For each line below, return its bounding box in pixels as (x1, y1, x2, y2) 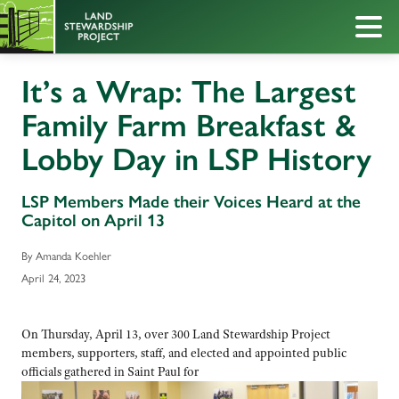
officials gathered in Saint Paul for (21, 363, 199, 380)
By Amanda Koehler (21, 246, 111, 264)
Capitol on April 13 (21, 209, 165, 231)
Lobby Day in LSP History (21, 140, 371, 178)
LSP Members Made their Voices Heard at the (21, 191, 361, 212)
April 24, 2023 (21, 269, 85, 287)
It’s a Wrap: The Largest (21, 72, 356, 110)
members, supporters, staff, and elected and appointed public (21, 345, 346, 362)
